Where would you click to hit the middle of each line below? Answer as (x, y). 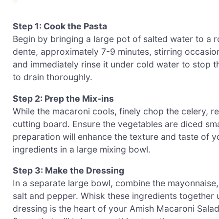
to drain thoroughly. (53, 77)
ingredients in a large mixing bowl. (82, 149)
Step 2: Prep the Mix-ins (63, 98)
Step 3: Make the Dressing (68, 171)
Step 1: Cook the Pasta (60, 26)
